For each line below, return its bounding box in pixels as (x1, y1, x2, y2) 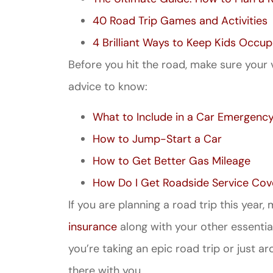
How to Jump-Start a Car (93, 132, 222, 147)
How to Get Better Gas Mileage (93, 154, 250, 169)
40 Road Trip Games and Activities (93, 13, 268, 28)
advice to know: (68, 79, 147, 94)
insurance (68, 219, 117, 235)
